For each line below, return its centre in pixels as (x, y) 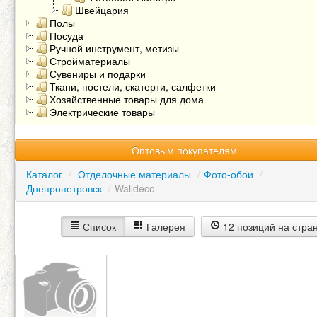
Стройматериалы (90, 61)
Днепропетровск (64, 188)
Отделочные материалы (134, 174)
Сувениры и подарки (98, 74)
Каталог (44, 174)
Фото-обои (229, 174)
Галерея (165, 226)
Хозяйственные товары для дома (127, 99)
